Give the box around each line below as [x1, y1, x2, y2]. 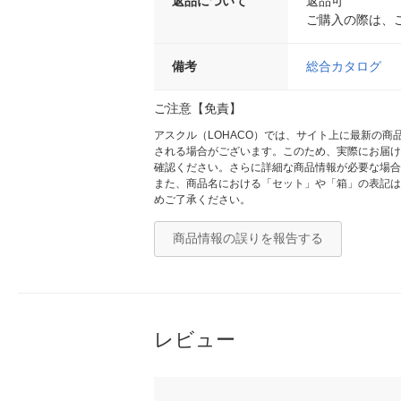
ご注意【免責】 [154, 101, 242, 116]
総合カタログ [306, 59, 381, 74]
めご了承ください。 [154, 193, 251, 207]
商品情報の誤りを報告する [173, 231, 323, 246]
